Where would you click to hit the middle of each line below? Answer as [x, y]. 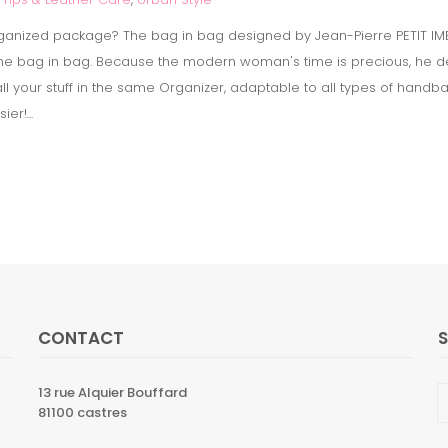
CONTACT [81, 338]
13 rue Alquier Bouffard [113, 392]
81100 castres [83, 412]
